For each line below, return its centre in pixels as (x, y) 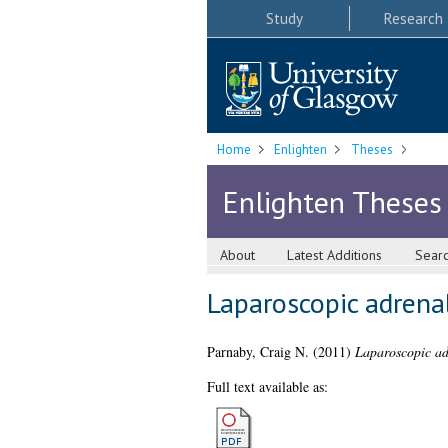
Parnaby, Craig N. (257, 352)
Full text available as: (267, 387)
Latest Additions (335, 255)
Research (413, 18)
